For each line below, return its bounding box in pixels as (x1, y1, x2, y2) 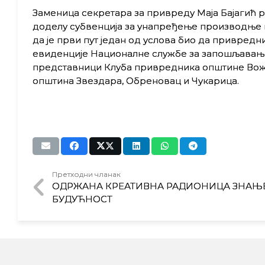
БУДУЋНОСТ (51, 193, 112, 205)
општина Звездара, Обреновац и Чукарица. (32, 75, 239, 86)
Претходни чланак (51, 170, 121, 179)
